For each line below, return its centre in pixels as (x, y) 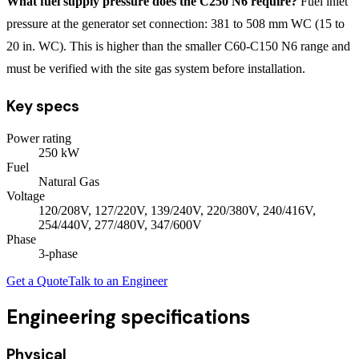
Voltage (26, 196)
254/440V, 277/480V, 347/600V (120, 224)
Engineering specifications (128, 317)
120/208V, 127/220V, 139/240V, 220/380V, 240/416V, (177, 210)
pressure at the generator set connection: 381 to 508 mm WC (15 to (175, 23)
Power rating (39, 138)
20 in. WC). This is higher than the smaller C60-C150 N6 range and (178, 46)
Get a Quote (37, 280)
